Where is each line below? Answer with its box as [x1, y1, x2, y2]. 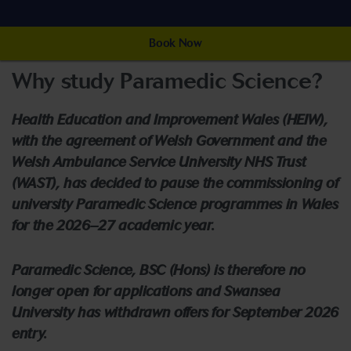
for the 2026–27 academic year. [12, 216, 223, 234]
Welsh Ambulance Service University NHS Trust [12, 153, 306, 171]
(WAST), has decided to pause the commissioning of [12, 174, 338, 192]
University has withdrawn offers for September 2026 [12, 303, 339, 321]
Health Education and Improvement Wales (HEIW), [12, 110, 328, 128]
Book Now [149, 35, 202, 50]
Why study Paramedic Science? [12, 67, 323, 94]
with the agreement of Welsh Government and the [12, 132, 327, 150]
